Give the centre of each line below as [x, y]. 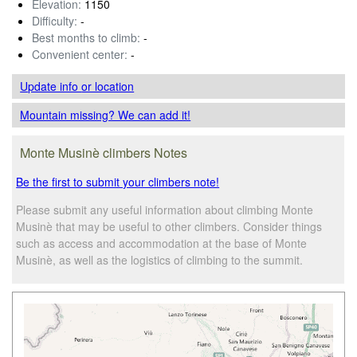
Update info [51, 86]
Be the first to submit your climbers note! [118, 181]
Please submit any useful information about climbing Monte [165, 209]
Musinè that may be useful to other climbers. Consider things [169, 226]
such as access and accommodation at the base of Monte [162, 243]
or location [108, 86]
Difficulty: [55, 20]
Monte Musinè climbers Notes [104, 152]
